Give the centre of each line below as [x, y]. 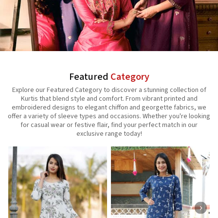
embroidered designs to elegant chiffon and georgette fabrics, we [109, 108]
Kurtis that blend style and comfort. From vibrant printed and [109, 99]
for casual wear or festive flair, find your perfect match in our [109, 125]
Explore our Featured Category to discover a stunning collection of [109, 90]
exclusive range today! [109, 134]
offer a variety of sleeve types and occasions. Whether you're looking [109, 117]
